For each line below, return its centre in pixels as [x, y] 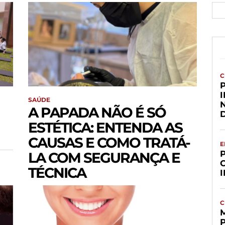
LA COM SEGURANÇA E [104, 158]
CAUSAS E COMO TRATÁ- [109, 143]
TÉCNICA [57, 173]
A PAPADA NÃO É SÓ [97, 113]
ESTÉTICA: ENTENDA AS [105, 128]
